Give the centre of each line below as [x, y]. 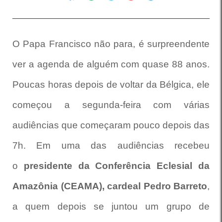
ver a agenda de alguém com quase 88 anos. [111, 64]
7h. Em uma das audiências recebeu [111, 145]
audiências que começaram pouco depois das [111, 125]
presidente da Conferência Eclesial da [117, 166]
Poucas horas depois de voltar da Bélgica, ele [111, 84]
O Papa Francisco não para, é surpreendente [111, 44]
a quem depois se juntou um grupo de [111, 206]
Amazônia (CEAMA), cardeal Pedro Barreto [110, 186]
